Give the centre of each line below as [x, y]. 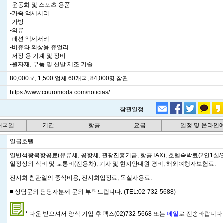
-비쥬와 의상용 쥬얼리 [39, 47]
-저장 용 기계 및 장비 [38, 56]
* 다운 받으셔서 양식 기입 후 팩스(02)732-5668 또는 [95, 214]
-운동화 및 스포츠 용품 [40, 5]
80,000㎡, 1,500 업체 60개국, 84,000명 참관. [70, 78]
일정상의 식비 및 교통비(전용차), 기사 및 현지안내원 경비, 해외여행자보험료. [113, 164]
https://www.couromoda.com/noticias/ [60, 92]
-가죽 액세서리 [30, 13]
